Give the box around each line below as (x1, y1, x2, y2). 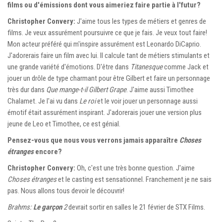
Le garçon (33, 202, 62, 212)
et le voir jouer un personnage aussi (96, 96, 198, 106)
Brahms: (7, 202, 33, 212)
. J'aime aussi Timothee (126, 85, 194, 94)
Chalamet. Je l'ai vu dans (7, 96, 79, 106)
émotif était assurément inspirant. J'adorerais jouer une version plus (7, 108, 202, 117)
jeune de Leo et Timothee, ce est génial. (7, 119, 120, 128)
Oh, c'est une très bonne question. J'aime (75, 163, 195, 172)
